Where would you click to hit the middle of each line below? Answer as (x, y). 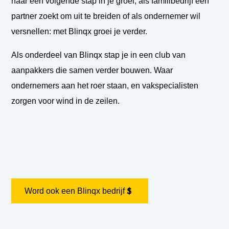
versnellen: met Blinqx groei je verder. (79, 32)
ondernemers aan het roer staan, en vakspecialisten (105, 86)
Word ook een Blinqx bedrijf (75, 191)
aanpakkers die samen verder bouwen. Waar (92, 71)
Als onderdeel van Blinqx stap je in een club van (99, 55)
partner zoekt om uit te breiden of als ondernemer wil (106, 16)
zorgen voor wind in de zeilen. (66, 101)
